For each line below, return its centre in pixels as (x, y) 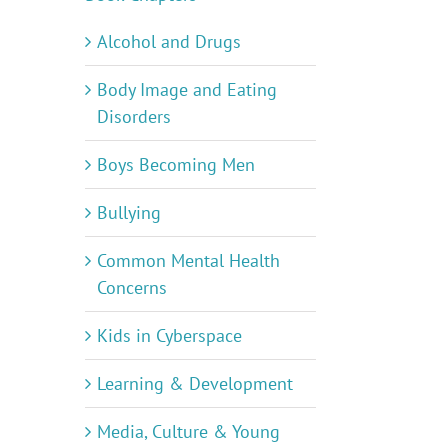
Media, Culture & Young (188, 432)
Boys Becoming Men (176, 165)
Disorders (134, 117)
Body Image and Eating (187, 90)
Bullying (129, 213)
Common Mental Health (188, 261)
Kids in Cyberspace (169, 336)
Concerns (132, 288)
